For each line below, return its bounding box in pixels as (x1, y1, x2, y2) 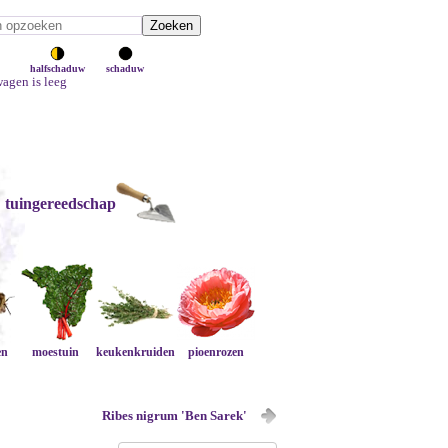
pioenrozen (187, 345, 244, 359)
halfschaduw (29, 63, 85, 74)
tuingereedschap (4, 195, 116, 212)
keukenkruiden (96, 345, 176, 359)
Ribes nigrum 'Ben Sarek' (101, 408, 247, 423)
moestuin (32, 345, 80, 359)
